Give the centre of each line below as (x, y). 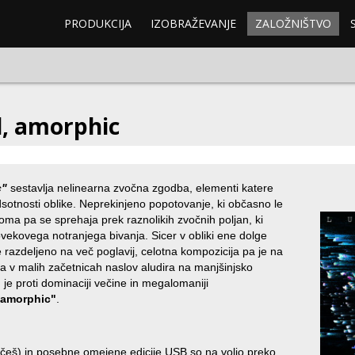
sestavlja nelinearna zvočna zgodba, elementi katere (140, 188)
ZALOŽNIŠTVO (293, 23)
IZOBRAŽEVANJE (193, 23)
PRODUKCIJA (98, 23)
